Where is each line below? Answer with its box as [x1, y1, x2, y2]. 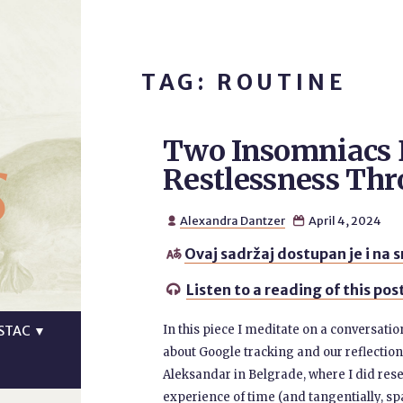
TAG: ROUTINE [140, 68, 346, 96]
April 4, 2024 [306, 213, 381, 228]
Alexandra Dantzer [180, 213, 286, 228]
